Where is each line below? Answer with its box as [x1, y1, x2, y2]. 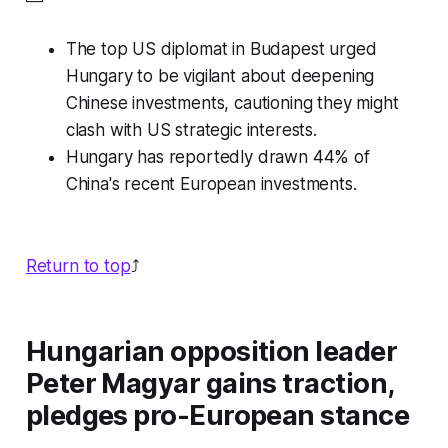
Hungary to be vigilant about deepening [65, 66, 375, 87]
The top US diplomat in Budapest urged [65, 39, 377, 60]
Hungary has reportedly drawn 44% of [65, 147, 370, 168]
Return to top [25, 256, 131, 277]
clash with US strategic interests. [65, 120, 317, 141]
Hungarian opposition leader [25, 335, 398, 369]
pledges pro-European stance [25, 399, 410, 433]
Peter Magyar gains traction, [25, 367, 394, 401]
